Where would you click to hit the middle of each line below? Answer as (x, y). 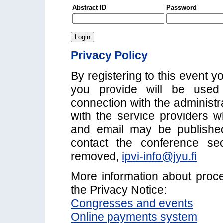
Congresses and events (132, 203)
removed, (96, 156)
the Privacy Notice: (119, 190)
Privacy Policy (109, 56)
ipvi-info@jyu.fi (159, 156)
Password (181, 7)
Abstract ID (89, 7)
